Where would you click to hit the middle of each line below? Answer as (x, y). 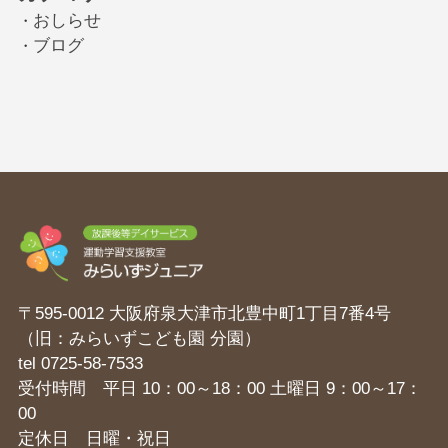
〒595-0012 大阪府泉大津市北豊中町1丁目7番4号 (204, 313)
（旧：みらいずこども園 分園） (139, 338)
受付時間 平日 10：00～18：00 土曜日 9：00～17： (219, 388)
